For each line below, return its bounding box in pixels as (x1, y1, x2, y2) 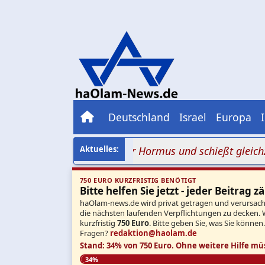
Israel (179, 109, 206, 124)
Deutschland (108, 109, 170, 124)
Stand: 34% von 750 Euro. (79, 240, 174, 251)
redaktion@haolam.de (109, 227, 197, 238)
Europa (216, 109, 251, 124)
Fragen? (79, 227, 110, 238)
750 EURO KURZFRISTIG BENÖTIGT (79, 175, 196, 185)
